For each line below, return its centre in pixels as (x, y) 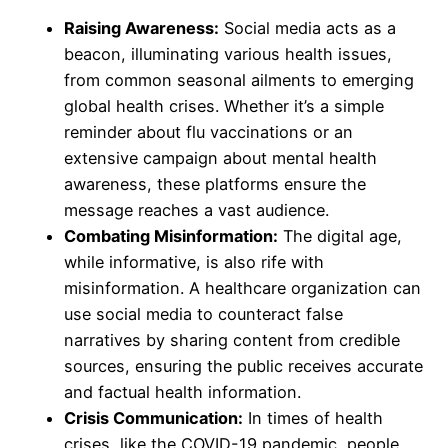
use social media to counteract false (203, 314)
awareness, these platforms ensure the (215, 184)
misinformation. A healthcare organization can (242, 288)
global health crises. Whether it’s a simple (224, 106)
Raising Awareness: (141, 28)
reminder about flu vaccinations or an (208, 132)
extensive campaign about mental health (220, 158)
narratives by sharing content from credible (232, 340)
